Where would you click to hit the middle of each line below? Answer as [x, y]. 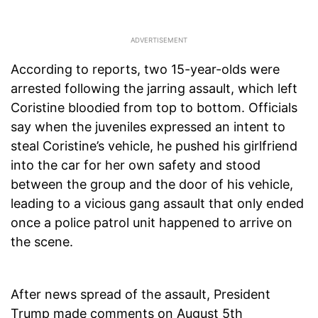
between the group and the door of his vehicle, [152, 185]
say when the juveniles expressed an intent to [148, 127]
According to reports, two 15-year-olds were [145, 70]
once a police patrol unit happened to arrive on [152, 223]
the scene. [42, 242]
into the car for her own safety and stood [136, 165]
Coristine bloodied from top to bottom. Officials [154, 108]
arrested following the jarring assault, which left [154, 89]
